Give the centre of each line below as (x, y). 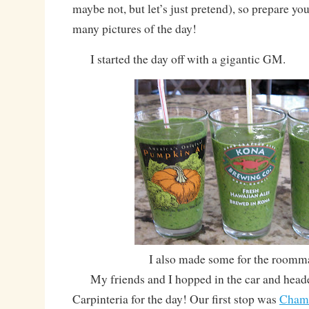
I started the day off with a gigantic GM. (179, 59)
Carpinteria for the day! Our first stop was (176, 299)
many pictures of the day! (134, 29)
